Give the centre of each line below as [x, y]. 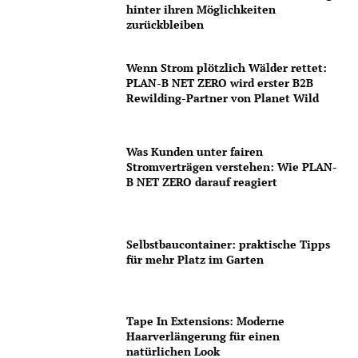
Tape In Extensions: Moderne [206, 320]
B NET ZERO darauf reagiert [202, 182]
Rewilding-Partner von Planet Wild [223, 97]
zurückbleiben [165, 25]
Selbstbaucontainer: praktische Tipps [229, 244]
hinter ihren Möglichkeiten [201, 10]
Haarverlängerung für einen [203, 336]
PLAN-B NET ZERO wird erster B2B [220, 82]
